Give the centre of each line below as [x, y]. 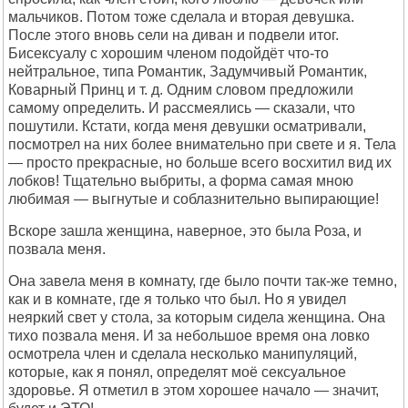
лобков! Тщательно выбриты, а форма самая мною [181, 181]
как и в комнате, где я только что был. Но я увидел [177, 299]
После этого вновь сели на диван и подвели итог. [173, 35]
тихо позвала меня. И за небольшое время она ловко [189, 336]
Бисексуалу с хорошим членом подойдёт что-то [168, 53]
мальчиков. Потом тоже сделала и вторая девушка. [181, 17]
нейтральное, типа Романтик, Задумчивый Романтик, [188, 71]
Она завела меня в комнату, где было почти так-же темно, [203, 281]
